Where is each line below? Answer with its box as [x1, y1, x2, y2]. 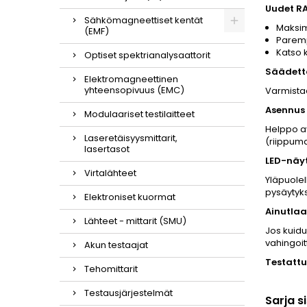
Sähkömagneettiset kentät [84, 13, 203, 27]
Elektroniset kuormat [84, 190, 175, 204]
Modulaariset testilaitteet [84, 107, 195, 121]
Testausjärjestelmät [84, 286, 173, 299]
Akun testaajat [84, 238, 148, 251]
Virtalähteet [84, 166, 136, 180]
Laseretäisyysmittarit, [84, 131, 177, 145]
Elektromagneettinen [84, 72, 178, 86]
